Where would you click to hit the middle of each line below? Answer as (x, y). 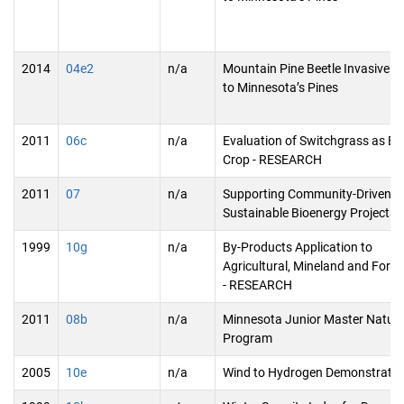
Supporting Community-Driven (307, 194)
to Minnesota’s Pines (280, 87)
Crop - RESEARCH (272, 160)
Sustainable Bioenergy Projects (309, 213)
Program (248, 338)
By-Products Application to (298, 247)
